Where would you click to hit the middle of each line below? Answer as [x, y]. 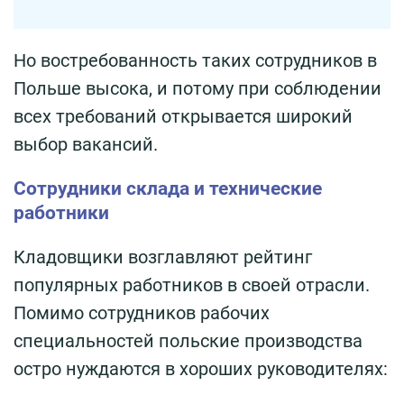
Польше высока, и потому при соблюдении [197, 88]
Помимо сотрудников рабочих [142, 312]
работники [61, 212]
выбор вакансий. [86, 144]
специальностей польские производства [188, 340]
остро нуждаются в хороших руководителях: [201, 368]
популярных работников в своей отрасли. [192, 285]
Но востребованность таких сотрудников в [195, 60]
